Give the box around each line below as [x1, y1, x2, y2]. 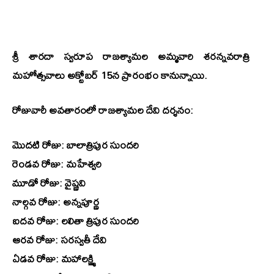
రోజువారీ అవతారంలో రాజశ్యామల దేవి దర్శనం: [12, 100, 193, 120]
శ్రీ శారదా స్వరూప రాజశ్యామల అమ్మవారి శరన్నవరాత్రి [12, 46, 250, 67]
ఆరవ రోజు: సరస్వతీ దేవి [12, 229, 106, 250]
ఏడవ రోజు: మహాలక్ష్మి [12, 248, 95, 269]
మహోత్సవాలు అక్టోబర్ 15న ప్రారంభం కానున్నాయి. [12, 65, 207, 86]
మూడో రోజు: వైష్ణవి [12, 172, 86, 193]
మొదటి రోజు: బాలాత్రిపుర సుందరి [12, 135, 139, 155]
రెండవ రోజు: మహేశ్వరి [12, 154, 102, 174]
